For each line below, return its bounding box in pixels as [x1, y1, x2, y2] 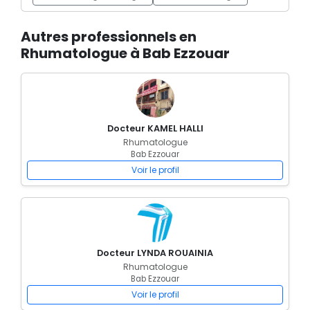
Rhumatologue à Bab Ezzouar [21, 44, 230, 63]
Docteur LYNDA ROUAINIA [97, 247, 213, 259]
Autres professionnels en [21, 27, 197, 46]
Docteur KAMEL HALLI [107, 122, 203, 134]
